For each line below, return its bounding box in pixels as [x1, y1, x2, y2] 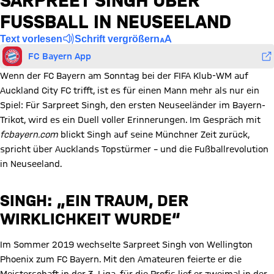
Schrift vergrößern [75, 33, 160, 44]
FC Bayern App [28, 51, 91, 61]
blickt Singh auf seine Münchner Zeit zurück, [58, 130, 250, 139]
